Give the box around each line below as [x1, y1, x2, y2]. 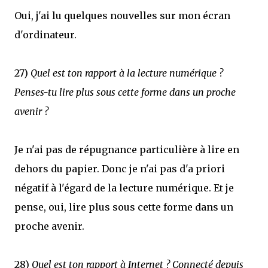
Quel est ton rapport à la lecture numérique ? [31, 67, 223, 79]
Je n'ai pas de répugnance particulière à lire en [14, 144, 239, 156]
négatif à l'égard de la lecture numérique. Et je [14, 182, 234, 194]
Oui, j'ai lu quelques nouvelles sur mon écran [14, 10, 230, 22]
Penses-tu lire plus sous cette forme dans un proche [14, 86, 236, 98]
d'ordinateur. [14, 29, 77, 41]
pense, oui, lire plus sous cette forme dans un [14, 201, 233, 213]
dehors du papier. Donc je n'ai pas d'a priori [14, 163, 225, 175]
